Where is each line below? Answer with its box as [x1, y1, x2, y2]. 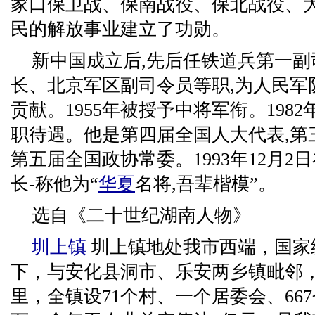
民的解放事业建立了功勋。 [11, 19, 230, 39]
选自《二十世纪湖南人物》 [32, 205, 251, 226]
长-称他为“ [11, 174, 98, 194]
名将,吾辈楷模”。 [135, 174, 276, 194]
